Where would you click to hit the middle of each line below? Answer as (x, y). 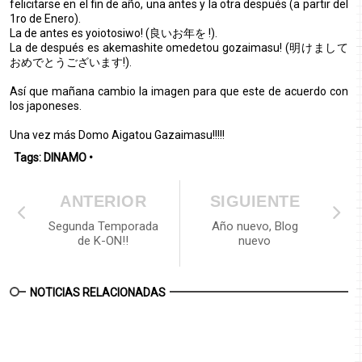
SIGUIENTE (255, 201)
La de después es (55, 48)
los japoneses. (46, 106)
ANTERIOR (103, 201)
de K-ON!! (103, 241)
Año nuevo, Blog (255, 226)
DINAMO (65, 158)
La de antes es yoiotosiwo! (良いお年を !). (114, 33)
